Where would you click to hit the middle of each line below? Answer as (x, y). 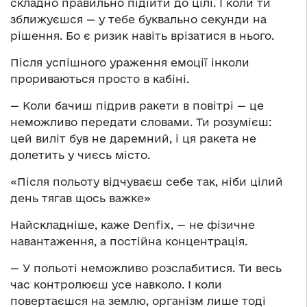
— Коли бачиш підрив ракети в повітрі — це (137, 105)
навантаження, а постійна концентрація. (129, 241)
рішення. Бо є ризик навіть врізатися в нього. (142, 35)
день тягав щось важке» (81, 198)
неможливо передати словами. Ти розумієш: (141, 122)
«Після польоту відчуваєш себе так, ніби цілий (147, 181)
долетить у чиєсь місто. (80, 155)
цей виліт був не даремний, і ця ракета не (133, 138)
